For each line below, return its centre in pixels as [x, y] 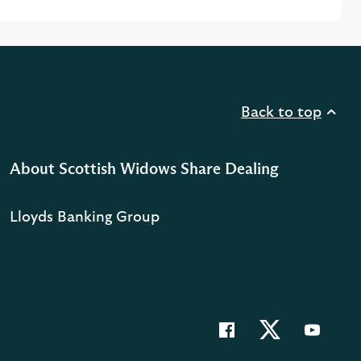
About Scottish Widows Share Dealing [144, 169]
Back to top [281, 113]
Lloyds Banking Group [85, 218]
